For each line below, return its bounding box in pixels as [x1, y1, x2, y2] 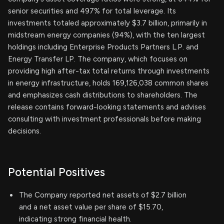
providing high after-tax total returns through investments [8, 66, 209, 75]
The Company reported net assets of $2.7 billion [19, 190, 186, 199]
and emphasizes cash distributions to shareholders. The [8, 90, 197, 99]
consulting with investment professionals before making [8, 114, 201, 123]
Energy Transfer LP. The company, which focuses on [8, 54, 187, 63]
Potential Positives [8, 165, 105, 179]
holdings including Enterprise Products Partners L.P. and [8, 42, 198, 51]
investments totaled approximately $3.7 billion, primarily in [8, 18, 207, 27]
